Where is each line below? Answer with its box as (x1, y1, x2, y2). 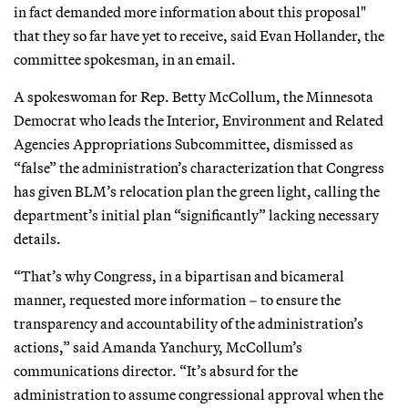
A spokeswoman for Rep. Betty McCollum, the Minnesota (14, 87, 373, 106)
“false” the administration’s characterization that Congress (14, 158, 384, 177)
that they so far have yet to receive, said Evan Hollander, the (14, 25, 384, 45)
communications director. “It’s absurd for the (14, 361, 298, 380)
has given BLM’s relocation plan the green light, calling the (14, 181, 380, 200)
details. (14, 229, 61, 248)
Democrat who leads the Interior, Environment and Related (14, 110, 383, 129)
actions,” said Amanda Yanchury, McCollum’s (14, 337, 302, 356)
